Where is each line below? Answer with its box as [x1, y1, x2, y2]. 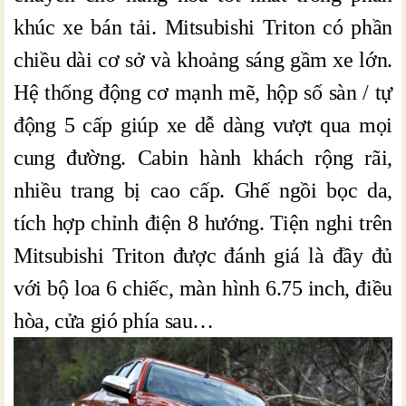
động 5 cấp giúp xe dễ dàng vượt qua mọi [14, 113, 392, 138]
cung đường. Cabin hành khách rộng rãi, [14, 146, 392, 170]
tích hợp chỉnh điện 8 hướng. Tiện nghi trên [14, 211, 392, 236]
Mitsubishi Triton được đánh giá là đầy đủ [14, 244, 392, 268]
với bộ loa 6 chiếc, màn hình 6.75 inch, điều [14, 276, 392, 301]
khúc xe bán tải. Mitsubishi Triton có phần [14, 15, 392, 40]
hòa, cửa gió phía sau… [14, 309, 215, 333]
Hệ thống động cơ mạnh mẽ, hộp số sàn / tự [14, 81, 392, 105]
